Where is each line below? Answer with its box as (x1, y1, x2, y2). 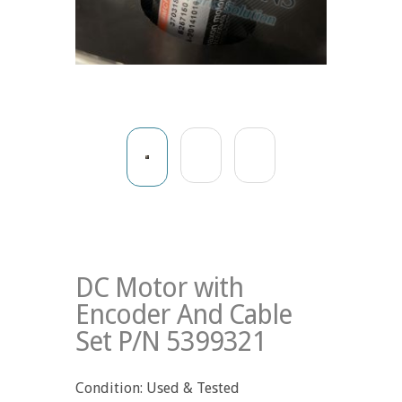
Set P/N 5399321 (75, 325, 267, 357)
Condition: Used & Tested (75, 379, 240, 397)
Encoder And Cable (75, 298, 292, 330)
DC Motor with (75, 271, 243, 303)
